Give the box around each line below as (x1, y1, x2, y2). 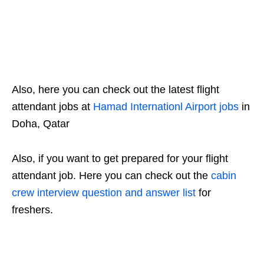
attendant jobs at (12, 100, 93, 113)
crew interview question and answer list (12, 186, 196, 199)
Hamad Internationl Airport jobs (93, 100, 239, 113)
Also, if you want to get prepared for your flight (12, 152, 228, 164)
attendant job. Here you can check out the (12, 169, 211, 181)
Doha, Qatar (12, 117, 70, 130)
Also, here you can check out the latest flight (12, 83, 219, 95)
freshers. (12, 203, 53, 216)
